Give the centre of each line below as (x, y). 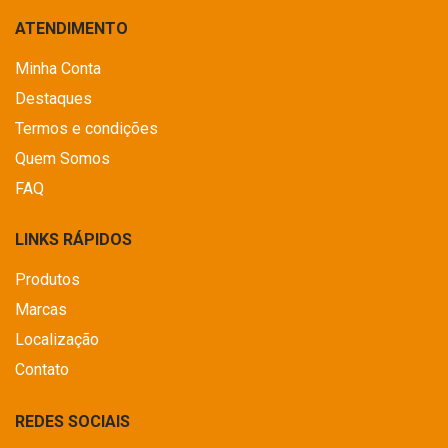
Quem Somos (62, 159)
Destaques (53, 99)
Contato (42, 370)
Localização (57, 340)
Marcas (41, 310)
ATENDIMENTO (71, 29)
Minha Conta (58, 69)
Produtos (47, 280)
